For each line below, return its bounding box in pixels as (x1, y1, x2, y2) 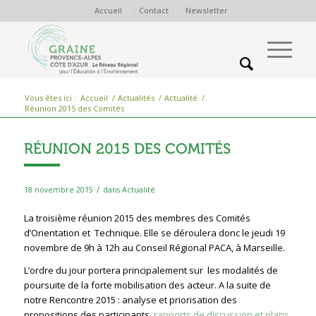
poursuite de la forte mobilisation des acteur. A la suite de (23, 279, 271, 292)
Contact (139, 5, 169, 16)
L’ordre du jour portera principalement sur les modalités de (23, 264, 278, 277)
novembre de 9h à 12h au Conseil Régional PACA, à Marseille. (23, 241, 285, 255)
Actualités (117, 92, 154, 103)
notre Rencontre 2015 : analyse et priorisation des (23, 293, 237, 307)
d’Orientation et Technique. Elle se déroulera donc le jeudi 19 (23, 226, 285, 240)
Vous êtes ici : (24, 92, 76, 103)
